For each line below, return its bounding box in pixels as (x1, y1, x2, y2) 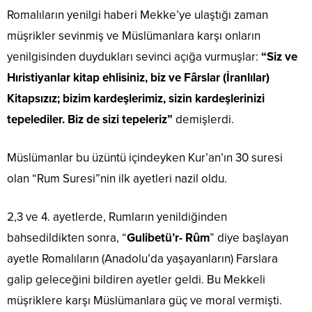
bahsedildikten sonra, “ (7, 231, 127, 245)
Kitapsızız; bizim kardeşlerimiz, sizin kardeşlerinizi (7, 91, 265, 106)
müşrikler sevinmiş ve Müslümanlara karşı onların (7, 29, 260, 43)
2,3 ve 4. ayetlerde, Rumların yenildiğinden (7, 210, 227, 224)
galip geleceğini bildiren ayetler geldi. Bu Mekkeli (7, 272, 265, 287)
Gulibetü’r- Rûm (127, 231, 210, 245)
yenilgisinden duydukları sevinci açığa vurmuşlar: (7, 49, 258, 64)
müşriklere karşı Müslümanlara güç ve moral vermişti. (7, 293, 282, 308)
